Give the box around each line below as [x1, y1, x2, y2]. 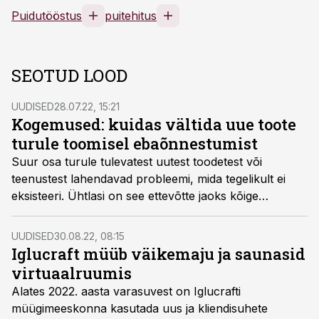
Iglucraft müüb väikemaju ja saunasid [11, 244, 305, 264]
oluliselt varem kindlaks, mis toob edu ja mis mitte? [11, 223, 283, 237]
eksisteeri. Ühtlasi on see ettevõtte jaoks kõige [11, 189, 258, 203]
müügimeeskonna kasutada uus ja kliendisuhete [11, 301, 268, 315]
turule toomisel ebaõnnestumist [11, 133, 258, 154]
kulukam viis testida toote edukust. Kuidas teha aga [11, 206, 284, 220]
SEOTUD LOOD [11, 64, 127, 87]
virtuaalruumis [11, 263, 132, 283]
